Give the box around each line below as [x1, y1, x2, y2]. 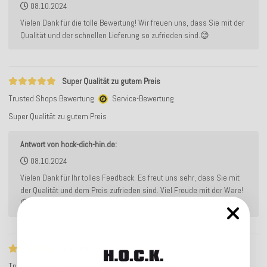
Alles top [62, 243, 91, 254]
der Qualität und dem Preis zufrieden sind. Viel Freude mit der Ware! [20, 185, 243, 196]
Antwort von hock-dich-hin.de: [20, 139, 117, 150]
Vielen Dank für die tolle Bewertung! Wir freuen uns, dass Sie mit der [20, 17, 244, 29]
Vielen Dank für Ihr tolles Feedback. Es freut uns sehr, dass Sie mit [20, 172, 240, 184]
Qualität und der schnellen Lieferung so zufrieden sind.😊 [20, 30, 209, 41]
